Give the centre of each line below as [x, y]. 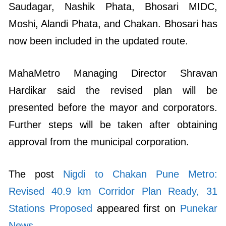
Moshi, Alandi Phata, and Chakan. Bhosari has [113, 23]
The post [36, 174]
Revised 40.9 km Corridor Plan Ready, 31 [113, 191]
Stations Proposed [50, 208]
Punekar [199, 208]
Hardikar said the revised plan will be [113, 90]
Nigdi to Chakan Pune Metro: [140, 174]
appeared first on [136, 208]
